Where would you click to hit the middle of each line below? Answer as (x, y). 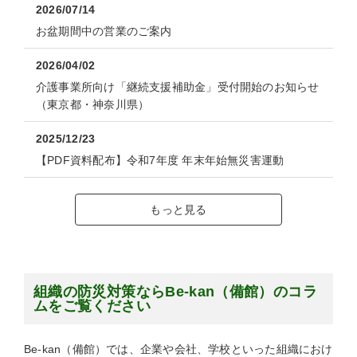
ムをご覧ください (92, 306)
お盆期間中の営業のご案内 (104, 31)
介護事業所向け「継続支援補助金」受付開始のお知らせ (178, 86)
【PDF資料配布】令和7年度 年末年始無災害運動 (160, 160)
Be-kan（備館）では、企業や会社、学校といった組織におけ (178, 349)
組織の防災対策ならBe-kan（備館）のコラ (175, 291)
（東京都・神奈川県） (93, 104)
